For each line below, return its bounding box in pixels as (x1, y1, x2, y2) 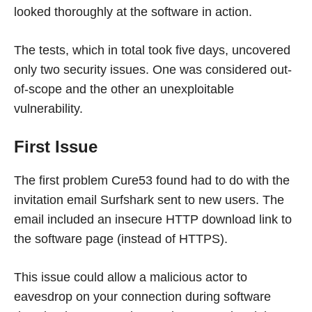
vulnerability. (14, 102, 83, 116)
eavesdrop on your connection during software (14, 290, 271, 304)
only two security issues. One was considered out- (14, 63, 292, 77)
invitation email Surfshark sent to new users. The (14, 193, 284, 208)
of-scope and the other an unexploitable (14, 82, 234, 97)
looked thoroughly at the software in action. (14, 5, 252, 19)
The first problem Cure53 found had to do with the (14, 173, 290, 188)
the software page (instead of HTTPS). (14, 232, 228, 247)
